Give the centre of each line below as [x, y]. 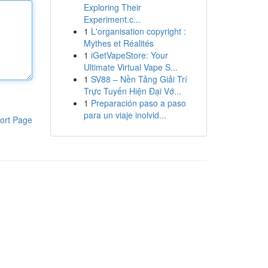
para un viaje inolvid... [125, 115]
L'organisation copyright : [138, 31]
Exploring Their [112, 7]
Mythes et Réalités [118, 43]
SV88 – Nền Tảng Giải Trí [139, 79]
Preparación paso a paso [138, 103]
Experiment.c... [112, 19]
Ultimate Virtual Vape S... [130, 67]
